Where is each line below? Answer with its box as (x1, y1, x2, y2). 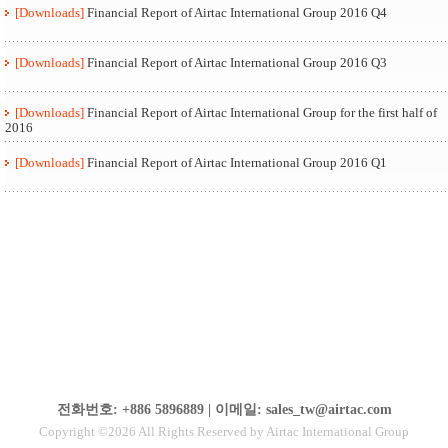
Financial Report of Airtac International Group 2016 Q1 (87, 154, 387, 170)
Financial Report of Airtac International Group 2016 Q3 (87, 54, 387, 70)
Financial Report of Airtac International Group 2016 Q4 (87, 4, 387, 20)
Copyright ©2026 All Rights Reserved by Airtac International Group (39, 424, 409, 439)
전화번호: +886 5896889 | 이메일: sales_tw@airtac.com (56, 402, 392, 417)
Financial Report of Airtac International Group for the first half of (87, 104, 437, 120)
